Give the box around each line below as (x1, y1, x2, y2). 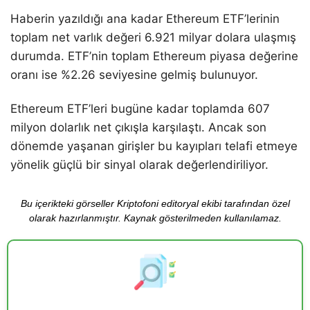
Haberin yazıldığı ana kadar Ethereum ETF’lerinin (10, 11, 280, 26)
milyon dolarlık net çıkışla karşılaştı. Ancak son (10, 120, 266, 135)
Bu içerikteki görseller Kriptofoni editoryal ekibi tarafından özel (20, 198, 290, 210)
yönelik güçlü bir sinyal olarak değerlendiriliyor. (10, 158, 268, 172)
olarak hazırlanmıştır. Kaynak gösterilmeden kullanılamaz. (28, 212, 282, 224)
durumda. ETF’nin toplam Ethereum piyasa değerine (10, 48, 298, 63)
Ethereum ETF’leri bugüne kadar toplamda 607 (10, 102, 270, 116)
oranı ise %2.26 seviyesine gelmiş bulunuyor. (10, 67, 258, 82)
